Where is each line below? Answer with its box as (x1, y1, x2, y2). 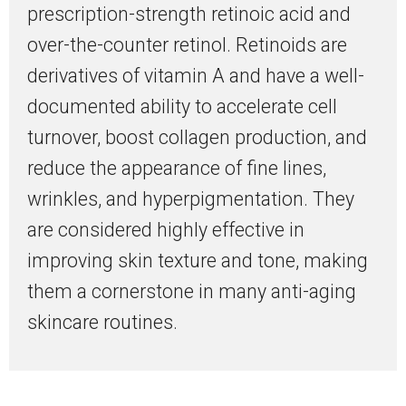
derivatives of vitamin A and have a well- (27, 64, 364, 88)
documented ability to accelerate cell (27, 95, 337, 119)
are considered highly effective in (27, 218, 304, 242)
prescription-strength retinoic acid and (27, 3, 351, 26)
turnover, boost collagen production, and (27, 126, 367, 150)
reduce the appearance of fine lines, (27, 157, 326, 180)
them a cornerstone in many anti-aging (27, 280, 356, 304)
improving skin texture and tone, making (27, 249, 368, 273)
